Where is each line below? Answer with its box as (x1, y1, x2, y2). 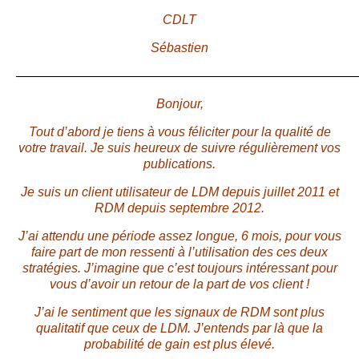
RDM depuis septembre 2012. (95, 201, 264, 216)
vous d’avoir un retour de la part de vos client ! (50, 277, 309, 292)
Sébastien (151, 41, 208, 55)
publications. (143, 157, 216, 171)
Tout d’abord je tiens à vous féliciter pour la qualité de (28, 125, 331, 139)
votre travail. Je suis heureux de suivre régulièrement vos (18, 141, 341, 155)
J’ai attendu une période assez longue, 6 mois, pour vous (18, 229, 341, 244)
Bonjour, (155, 97, 204, 111)
